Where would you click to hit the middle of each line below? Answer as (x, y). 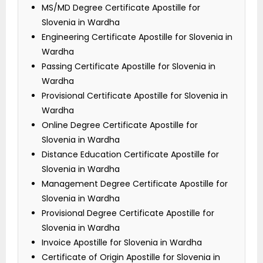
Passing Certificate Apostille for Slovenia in (129, 67)
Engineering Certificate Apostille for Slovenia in (137, 37)
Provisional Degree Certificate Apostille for (128, 213)
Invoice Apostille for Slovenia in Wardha (122, 243)
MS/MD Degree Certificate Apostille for (121, 8)
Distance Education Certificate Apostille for (130, 155)
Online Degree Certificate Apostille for (120, 125)
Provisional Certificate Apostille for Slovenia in (135, 96)
